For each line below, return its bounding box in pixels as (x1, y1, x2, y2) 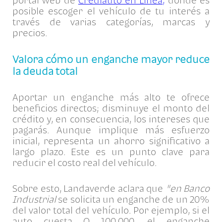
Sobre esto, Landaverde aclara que (12, 182, 163, 194)
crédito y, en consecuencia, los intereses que (12, 113, 210, 125)
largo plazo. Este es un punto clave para (12, 146, 210, 158)
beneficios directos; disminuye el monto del (12, 103, 210, 114)
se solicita (58, 193, 101, 205)
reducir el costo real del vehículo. (12, 157, 159, 168)
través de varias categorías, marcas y (12, 16, 210, 28)
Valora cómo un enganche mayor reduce (12, 53, 210, 65)
